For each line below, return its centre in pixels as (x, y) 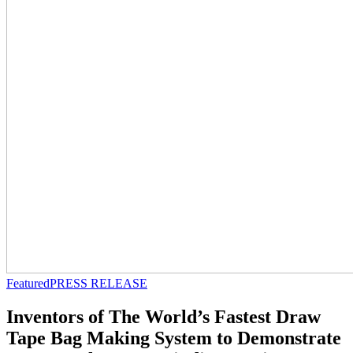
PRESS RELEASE (98, 283)
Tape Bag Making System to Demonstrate (174, 338)
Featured (28, 283)
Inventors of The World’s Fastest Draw (163, 316)
